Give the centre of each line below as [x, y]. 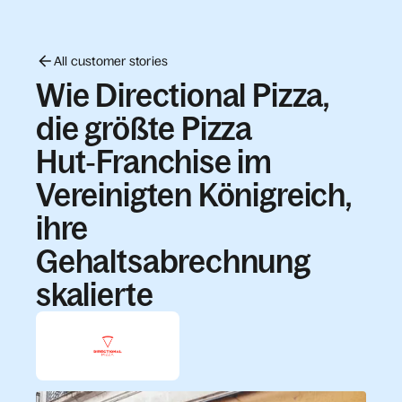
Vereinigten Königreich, [193, 195]
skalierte [95, 295]
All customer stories [111, 61]
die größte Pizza [144, 129]
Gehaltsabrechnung [173, 262]
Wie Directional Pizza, [183, 96]
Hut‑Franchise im [154, 162]
